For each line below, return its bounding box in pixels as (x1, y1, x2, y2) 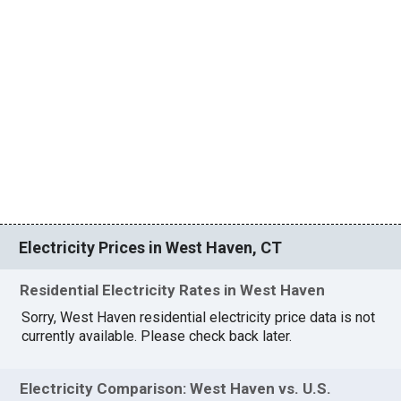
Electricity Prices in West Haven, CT (19, 237, 283, 257)
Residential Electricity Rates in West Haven (20, 280, 326, 299)
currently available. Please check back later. (21, 327, 293, 345)
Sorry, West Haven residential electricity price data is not (21, 308, 376, 326)
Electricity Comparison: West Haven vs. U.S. (20, 379, 332, 397)
